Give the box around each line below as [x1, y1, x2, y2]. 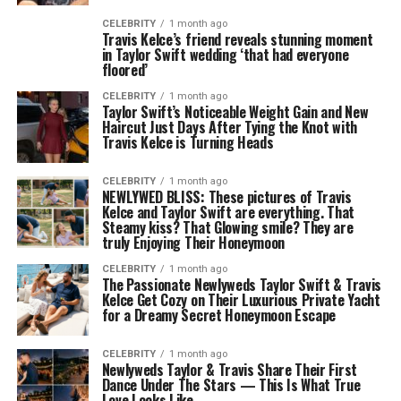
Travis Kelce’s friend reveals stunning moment [101, 29, 373, 50]
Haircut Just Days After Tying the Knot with [101, 116, 357, 138]
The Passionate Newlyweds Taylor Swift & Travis [101, 274, 381, 295]
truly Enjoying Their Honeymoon [101, 232, 286, 253]
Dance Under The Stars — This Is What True [101, 374, 361, 396]
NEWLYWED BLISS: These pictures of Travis [101, 186, 352, 208]
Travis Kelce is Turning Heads [101, 132, 274, 153]
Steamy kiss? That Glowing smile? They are [101, 217, 354, 238]
